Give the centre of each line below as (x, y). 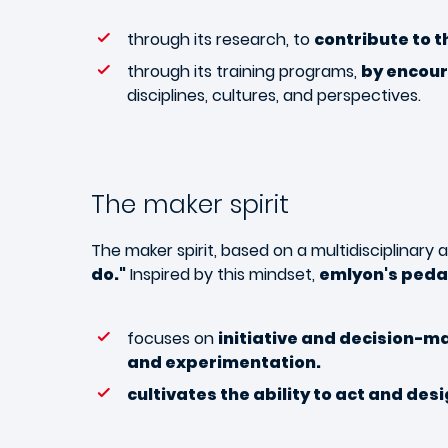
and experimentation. (225, 362)
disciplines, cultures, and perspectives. (274, 95)
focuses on (172, 338)
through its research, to (220, 39)
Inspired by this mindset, (222, 274)
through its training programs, (244, 71)
